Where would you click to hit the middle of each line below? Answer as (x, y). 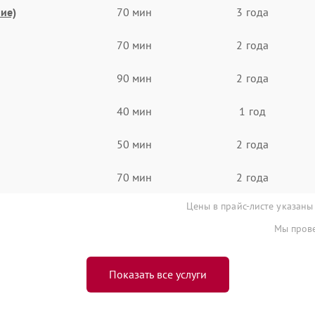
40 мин (134, 111)
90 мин (134, 78)
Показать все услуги (157, 274)
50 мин (134, 144)
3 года (252, 12)
